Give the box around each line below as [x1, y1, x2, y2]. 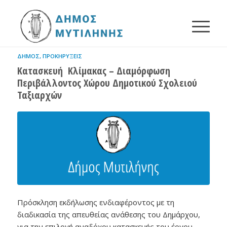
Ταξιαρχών [17, 88, 62, 102]
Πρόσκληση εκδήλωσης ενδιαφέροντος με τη [17, 197, 174, 208]
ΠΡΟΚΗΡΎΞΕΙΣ [42, 52, 82, 60]
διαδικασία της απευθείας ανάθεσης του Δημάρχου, [17, 209, 200, 220]
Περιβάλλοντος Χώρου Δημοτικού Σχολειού [17, 76, 197, 90]
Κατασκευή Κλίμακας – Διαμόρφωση [17, 64, 170, 78]
